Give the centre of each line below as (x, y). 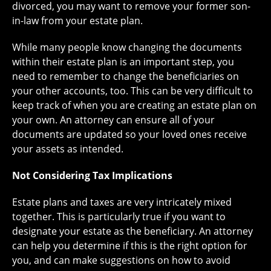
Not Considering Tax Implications (92, 175)
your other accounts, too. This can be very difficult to (132, 91)
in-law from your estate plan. (77, 21)
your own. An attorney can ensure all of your (113, 120)
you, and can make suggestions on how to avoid (121, 260)
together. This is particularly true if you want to (119, 217)
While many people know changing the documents (127, 47)
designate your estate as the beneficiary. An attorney (132, 231)
